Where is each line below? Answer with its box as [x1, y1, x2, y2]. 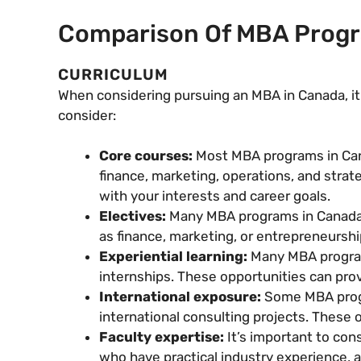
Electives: [99, 208, 169, 225]
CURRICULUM [58, 64, 168, 84]
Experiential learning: [99, 248, 251, 265]
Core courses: [99, 147, 193, 164]
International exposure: [99, 288, 264, 305]
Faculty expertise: [99, 329, 227, 346]
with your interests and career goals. [99, 188, 330, 205]
